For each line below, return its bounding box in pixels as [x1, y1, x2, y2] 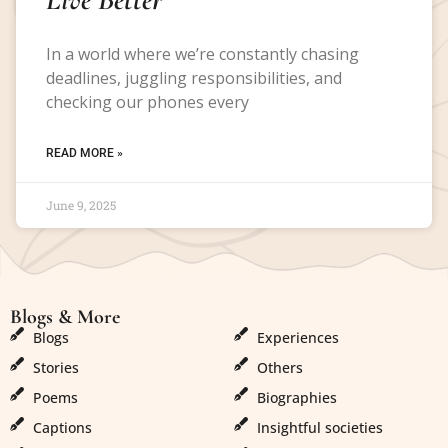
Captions [32, 418, 92, 438]
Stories [32, 358, 79, 378]
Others [256, 358, 303, 378]
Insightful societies [256, 418, 383, 438]
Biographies [256, 388, 337, 408]
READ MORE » [46, 145, 123, 160]
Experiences [256, 328, 339, 348]
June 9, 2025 [46, 196, 116, 213]
